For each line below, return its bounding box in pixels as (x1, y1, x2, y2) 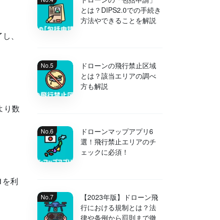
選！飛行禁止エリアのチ (81, 137, 156, 146)
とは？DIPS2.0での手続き (81, 5, 161, 15)
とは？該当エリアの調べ (81, 71, 156, 81)
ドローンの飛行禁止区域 (81, 60, 156, 70)
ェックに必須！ (81, 147, 129, 157)
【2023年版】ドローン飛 (81, 192, 158, 202)
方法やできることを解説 (81, 15, 156, 25)
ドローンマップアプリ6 (81, 126, 153, 136)
